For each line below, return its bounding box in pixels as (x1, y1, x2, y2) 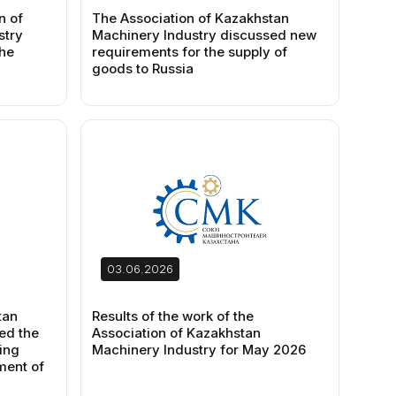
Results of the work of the (92, 308, 255, 324)
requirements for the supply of (92, 43, 288, 60)
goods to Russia (92, 60, 194, 77)
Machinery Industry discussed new (92, 27, 317, 43)
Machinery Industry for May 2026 (92, 341, 307, 358)
